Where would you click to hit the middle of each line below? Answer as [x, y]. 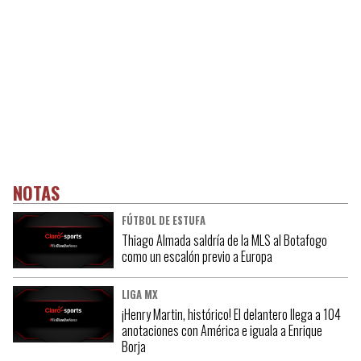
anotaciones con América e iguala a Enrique [222, 330]
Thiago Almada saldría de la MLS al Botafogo [224, 240]
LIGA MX [139, 294]
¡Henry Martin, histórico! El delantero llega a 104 [231, 314]
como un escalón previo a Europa [197, 256]
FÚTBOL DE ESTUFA [163, 220]
